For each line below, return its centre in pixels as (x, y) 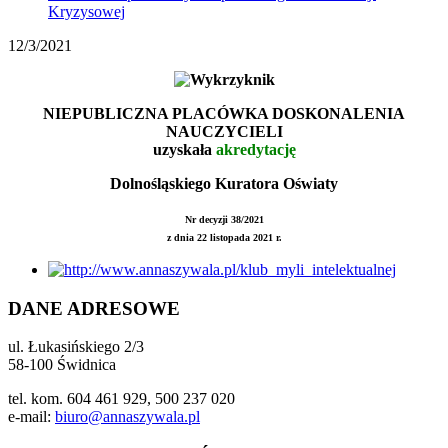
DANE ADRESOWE (94, 308)
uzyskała (184, 149)
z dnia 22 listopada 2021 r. (224, 237)
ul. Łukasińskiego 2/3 (76, 347)
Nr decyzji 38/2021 (224, 219)
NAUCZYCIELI (224, 131)
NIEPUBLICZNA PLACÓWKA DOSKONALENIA (224, 113)
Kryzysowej (86, 11)
